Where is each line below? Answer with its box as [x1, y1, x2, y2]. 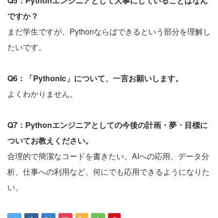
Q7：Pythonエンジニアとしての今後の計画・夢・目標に [7, 119, 208, 130]
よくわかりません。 [7, 88, 77, 99]
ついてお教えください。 [7, 134, 93, 146]
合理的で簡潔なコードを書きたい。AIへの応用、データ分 [7, 150, 209, 162]
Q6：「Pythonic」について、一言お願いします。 [7, 72, 183, 84]
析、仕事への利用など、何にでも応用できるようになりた [7, 165, 210, 177]
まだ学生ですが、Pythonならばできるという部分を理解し [7, 25, 211, 37]
